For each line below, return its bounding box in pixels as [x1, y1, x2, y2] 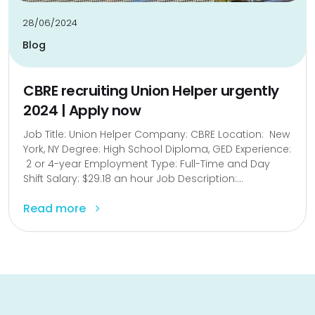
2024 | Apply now [23, 101, 141, 121]
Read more [23, 200, 89, 217]
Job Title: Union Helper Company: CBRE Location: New [23, 127, 290, 142]
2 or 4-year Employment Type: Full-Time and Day [23, 157, 270, 172]
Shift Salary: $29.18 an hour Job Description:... [23, 172, 243, 186]
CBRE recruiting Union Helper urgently [23, 81, 279, 101]
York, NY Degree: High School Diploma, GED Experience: [23, 142, 291, 157]
